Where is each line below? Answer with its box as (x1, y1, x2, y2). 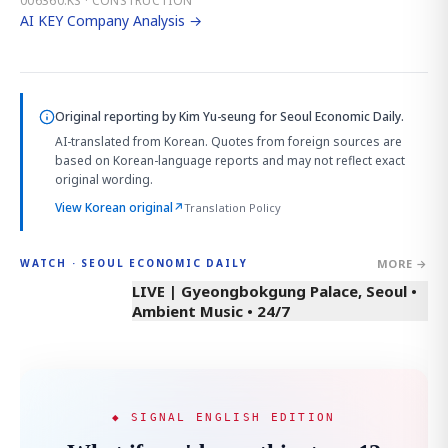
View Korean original (55, 198, 173, 216)
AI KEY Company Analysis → (20, 10, 202, 30)
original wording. (55, 170, 153, 188)
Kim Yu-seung (179, 107, 256, 125)
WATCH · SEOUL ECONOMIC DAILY (20, 256, 248, 271)
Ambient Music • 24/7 (132, 300, 290, 321)
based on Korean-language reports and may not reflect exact (55, 151, 405, 169)
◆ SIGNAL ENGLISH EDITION (112, 410, 336, 423)
